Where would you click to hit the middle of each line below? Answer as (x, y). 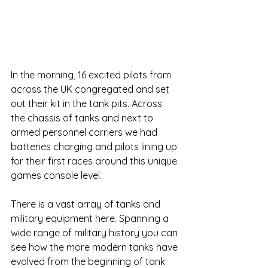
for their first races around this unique (95, 161)
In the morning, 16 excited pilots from (92, 75)
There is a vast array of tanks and (87, 204)
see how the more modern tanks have (95, 247)
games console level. (56, 176)
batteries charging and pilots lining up (95, 147)
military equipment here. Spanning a (91, 219)
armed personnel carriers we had (85, 133)
